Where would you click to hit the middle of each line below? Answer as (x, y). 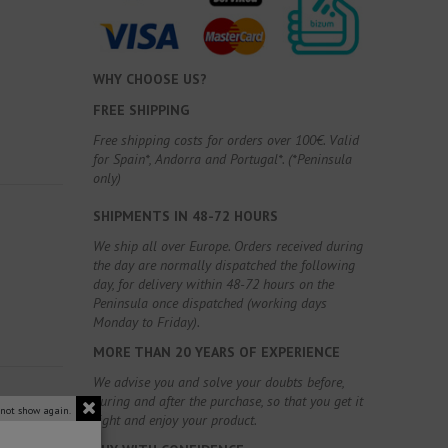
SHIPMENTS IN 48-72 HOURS (186, 215)
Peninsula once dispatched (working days (210, 302)
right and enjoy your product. (175, 420)
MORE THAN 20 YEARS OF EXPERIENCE (217, 352)
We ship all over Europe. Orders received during (228, 245)
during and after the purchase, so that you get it (228, 401)
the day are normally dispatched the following (224, 264)
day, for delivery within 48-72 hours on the (214, 283)
